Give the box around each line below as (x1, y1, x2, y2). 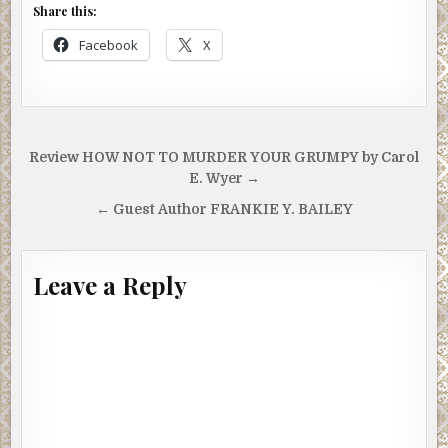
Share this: (33, 3, 98, 20)
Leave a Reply (33, 269, 188, 302)
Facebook (79, 36, 139, 55)
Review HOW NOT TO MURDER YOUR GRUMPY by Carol (29, 150, 419, 166)
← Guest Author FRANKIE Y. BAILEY (95, 202, 353, 218)
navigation (20, 169, 160, 207)
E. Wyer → (188, 171, 260, 187)
